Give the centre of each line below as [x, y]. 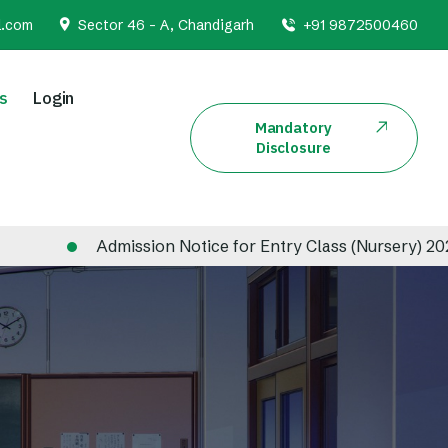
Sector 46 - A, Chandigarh [166, 25]
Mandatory [293, 127]
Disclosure [293, 147]
